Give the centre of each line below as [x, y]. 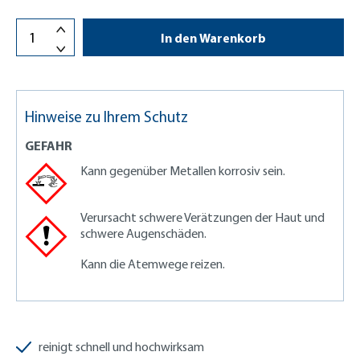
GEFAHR [49, 145]
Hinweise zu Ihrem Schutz [106, 117]
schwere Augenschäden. [143, 233]
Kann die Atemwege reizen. [153, 264]
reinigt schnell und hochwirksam [121, 346]
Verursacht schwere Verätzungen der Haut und [202, 217]
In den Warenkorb [213, 37]
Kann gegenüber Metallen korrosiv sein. [183, 170]
